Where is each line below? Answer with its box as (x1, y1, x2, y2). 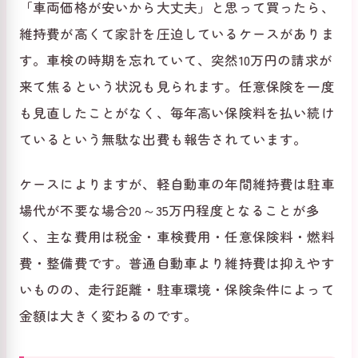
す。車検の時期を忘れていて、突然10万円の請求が (19, 50, 332, 70)
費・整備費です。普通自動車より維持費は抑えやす (19, 253, 335, 273)
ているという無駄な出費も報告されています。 (19, 129, 308, 149)
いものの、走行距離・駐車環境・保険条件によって (19, 280, 335, 300)
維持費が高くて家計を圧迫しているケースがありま (19, 24, 335, 44)
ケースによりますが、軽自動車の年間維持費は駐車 (19, 174, 335, 194)
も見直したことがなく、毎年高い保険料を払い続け (19, 103, 335, 123)
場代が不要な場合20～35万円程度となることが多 (19, 201, 320, 221)
